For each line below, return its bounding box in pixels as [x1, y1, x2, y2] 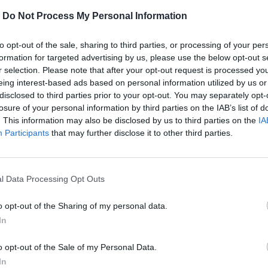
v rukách [170, 20, 200, 32]
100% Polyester [176, 2, 234, 14]
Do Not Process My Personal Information [2, 10, 187, 21]
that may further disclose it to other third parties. [49, 127, 233, 138]
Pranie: [143, 20, 170, 32]
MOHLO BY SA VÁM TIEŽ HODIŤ [38, 93, 230, 113]
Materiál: [143, 2, 176, 14]
